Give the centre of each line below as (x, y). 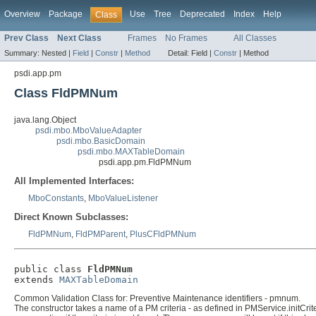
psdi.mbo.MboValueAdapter (89, 131)
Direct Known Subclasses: (71, 217)
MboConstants (56, 199)
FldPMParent (101, 235)
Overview (22, 14)
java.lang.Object (45, 120)
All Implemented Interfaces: (74, 181)
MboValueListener (123, 199)
